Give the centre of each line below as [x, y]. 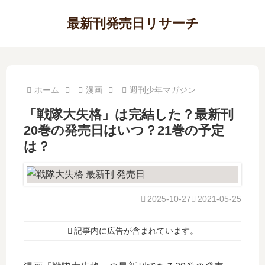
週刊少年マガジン [162, 90]
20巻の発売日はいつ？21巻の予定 [124, 130]
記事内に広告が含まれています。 [136, 231]
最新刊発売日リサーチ [132, 23]
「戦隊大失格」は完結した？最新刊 [129, 114]
